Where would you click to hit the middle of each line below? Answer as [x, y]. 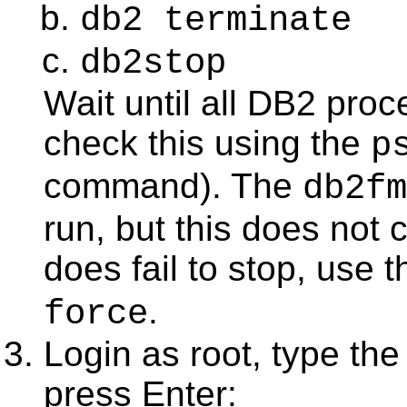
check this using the [207, 143]
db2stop [153, 63]
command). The [173, 186]
